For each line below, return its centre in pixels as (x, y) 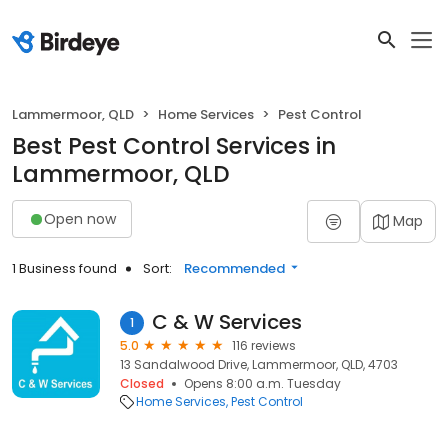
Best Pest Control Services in (174, 146)
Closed (142, 383)
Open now (80, 218)
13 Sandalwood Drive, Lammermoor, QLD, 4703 (259, 364)
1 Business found (64, 268)
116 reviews (264, 345)
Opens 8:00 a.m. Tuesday (262, 383)
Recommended (234, 268)
